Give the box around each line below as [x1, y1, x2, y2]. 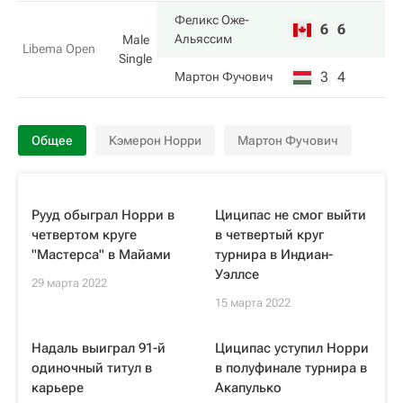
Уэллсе [215, 266, 259, 282]
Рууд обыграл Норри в [31, 207, 175, 223]
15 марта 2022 [215, 296, 291, 309]
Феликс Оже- [175, 13, 249, 27]
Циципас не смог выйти [215, 207, 366, 223]
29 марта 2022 [31, 276, 107, 290]
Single [119, 51, 152, 66]
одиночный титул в [31, 360, 152, 376]
